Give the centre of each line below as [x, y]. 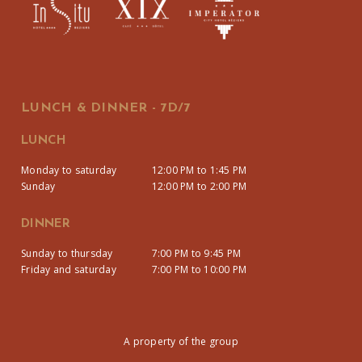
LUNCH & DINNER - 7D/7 [106, 108]
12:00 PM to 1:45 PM [199, 170]
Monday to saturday [69, 170]
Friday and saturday [69, 269]
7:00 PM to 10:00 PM [199, 269]
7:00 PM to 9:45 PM [196, 253]
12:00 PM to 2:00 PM [199, 186]
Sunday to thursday [67, 253]
